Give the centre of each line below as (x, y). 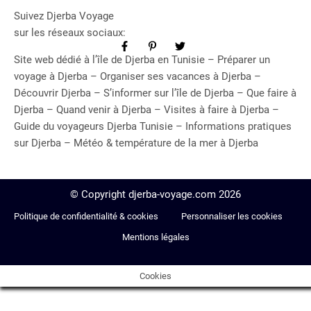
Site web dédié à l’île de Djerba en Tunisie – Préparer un (142, 59)
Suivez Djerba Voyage (64, 16)
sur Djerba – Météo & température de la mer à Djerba (136, 143)
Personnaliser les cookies (232, 216)
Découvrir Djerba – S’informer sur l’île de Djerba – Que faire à (155, 93)
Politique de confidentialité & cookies (87, 216)
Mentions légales (155, 237)
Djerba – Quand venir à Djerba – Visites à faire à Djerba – (146, 109)
